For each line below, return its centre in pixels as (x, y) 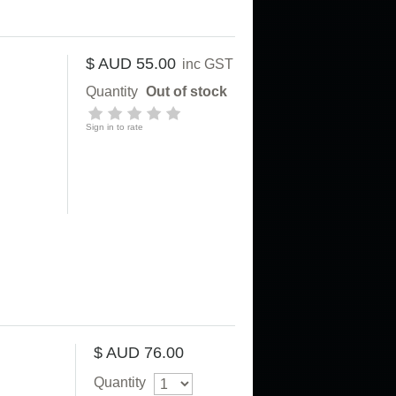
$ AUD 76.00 (139, 352)
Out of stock (187, 91)
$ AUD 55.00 (131, 63)
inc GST (208, 64)
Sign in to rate (114, 126)
